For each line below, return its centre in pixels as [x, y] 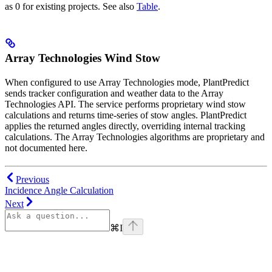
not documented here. [46, 148]
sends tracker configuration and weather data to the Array [114, 93]
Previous [32, 179]
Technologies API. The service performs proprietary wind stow [125, 104]
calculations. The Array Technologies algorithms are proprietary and [135, 137]
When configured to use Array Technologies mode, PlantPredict [127, 82]
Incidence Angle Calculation [59, 190]
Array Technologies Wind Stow [83, 58]
